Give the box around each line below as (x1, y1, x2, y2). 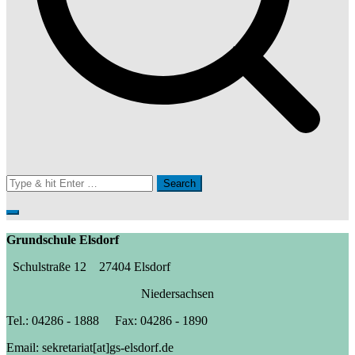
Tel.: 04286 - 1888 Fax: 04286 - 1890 (6, 313, 208, 327)
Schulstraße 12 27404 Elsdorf (13, 259, 170, 273)
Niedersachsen (141, 286, 214, 300)
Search (6, 173, 44, 189)
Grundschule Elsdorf (6, 232, 119, 246)
